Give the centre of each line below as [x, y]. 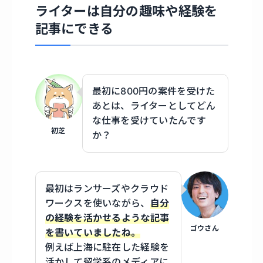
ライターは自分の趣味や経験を [126, 11]
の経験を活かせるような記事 [107, 218]
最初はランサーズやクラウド [107, 189]
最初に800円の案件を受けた [154, 91]
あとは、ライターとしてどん [154, 106]
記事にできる [74, 29]
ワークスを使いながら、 [97, 203]
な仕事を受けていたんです [149, 121]
